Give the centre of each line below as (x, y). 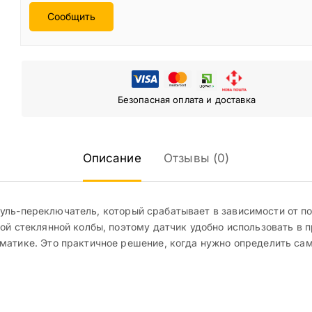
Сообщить (71, 17)
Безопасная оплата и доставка (186, 100)
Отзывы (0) (196, 158)
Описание (112, 158)
